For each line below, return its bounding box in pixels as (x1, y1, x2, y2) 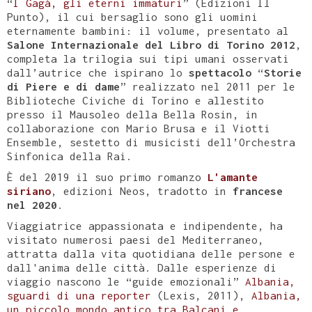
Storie (264, 66, 302, 79)
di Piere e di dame (7, 80, 120, 93)
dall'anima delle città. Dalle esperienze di (7, 261, 276, 274)
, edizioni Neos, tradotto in (51, 185, 233, 197)
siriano (7, 185, 51, 197)
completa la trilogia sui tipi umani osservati (7, 52, 289, 65)
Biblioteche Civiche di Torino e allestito (7, 94, 264, 107)
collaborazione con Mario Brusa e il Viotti (7, 122, 270, 134)
